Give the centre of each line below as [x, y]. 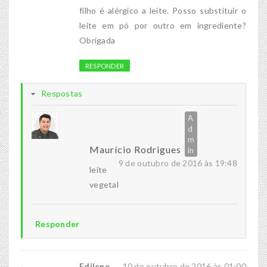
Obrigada [97, 41]
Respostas [62, 94]
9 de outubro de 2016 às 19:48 [178, 163]
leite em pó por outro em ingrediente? [163, 26]
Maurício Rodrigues [135, 150]
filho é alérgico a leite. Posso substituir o [163, 11]
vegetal [104, 185]
